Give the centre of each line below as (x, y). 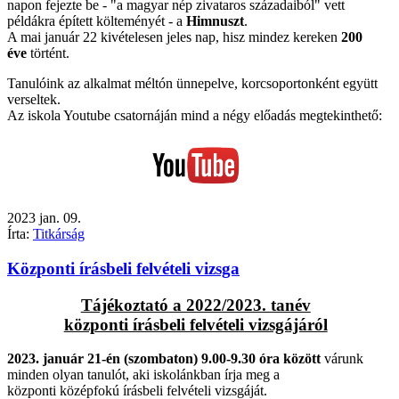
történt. (48, 53)
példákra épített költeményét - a (97, 21)
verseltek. (34, 100)
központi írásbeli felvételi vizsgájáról (195, 324)
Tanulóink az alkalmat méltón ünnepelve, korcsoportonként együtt (192, 84)
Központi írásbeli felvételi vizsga (123, 268)
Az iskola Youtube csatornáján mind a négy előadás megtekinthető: (195, 116)
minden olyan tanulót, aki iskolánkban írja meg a (143, 375)
